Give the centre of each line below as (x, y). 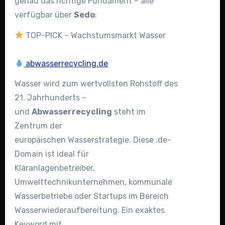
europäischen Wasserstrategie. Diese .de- (93, 140)
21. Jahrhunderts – (50, 98)
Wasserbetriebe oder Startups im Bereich (91, 196)
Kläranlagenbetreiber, (54, 168)
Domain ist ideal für (51, 154)
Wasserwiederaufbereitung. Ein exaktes (89, 210)
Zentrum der (38, 126)
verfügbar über (44, 15)
